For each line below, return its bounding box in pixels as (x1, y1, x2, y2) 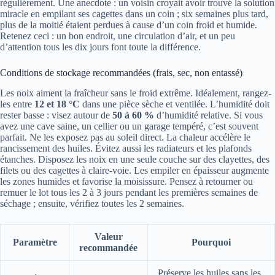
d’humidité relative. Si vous (154, 109, 263, 120)
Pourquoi (192, 236, 231, 247)
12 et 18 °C (34, 98, 80, 109)
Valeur (94, 231, 123, 242)
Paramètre (12, 236, 57, 247)
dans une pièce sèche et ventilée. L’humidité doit (80, 98, 269, 109)
